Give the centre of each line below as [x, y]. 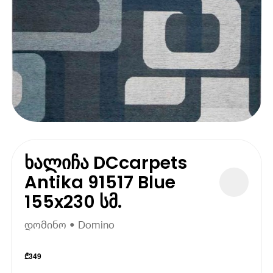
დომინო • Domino [70, 225]
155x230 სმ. [73, 201]
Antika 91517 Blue [100, 182]
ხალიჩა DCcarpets [106, 162]
